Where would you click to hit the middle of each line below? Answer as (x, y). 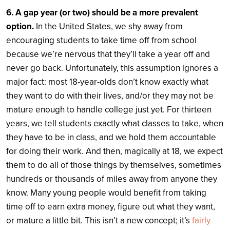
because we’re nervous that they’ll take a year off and (108, 54)
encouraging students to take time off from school (101, 40)
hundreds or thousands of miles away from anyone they (112, 179)
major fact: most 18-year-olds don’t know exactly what (107, 82)
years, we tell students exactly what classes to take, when (115, 123)
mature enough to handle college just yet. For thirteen (109, 109)
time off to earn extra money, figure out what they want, (111, 206)
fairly (201, 220)
